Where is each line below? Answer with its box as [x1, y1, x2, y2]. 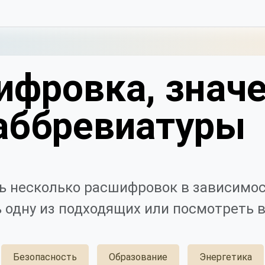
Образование [109, 251, 167, 263]
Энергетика [199, 251, 252, 263]
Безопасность [13, 251, 77, 263]
